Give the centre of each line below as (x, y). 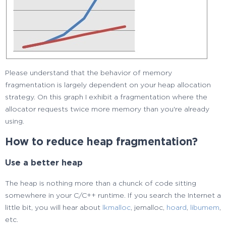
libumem (205, 208)
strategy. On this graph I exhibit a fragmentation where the (106, 97)
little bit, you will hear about (54, 208)
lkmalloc (117, 208)
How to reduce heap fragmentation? (101, 142)
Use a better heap (44, 163)
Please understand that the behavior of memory (89, 73)
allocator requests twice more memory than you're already (107, 109)
